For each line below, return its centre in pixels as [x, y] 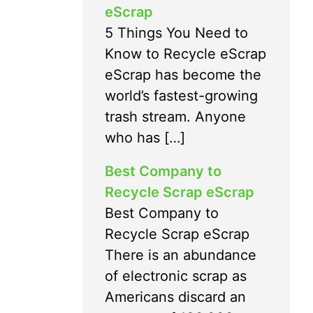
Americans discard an [175, 297]
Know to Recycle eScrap [185, 53]
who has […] [145, 137]
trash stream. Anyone [175, 116]
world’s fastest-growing [181, 95]
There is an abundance [181, 255]
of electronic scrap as [176, 276]
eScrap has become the [183, 74]
